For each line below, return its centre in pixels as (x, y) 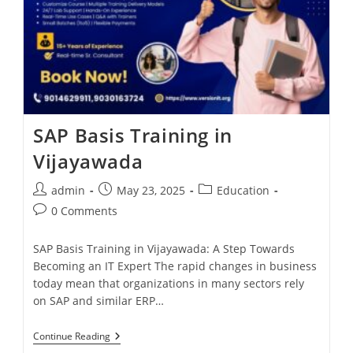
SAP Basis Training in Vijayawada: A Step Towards (164, 249)
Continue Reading (72, 336)
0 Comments (85, 211)
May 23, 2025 (151, 191)
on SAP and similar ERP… (99, 301)
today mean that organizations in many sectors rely (169, 284)
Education (243, 191)
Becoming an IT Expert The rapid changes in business (175, 266)
